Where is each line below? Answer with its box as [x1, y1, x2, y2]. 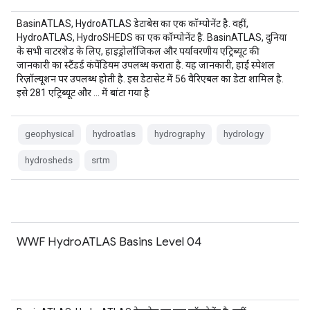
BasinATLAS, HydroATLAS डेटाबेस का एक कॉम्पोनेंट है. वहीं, [17, 18, 248, 29]
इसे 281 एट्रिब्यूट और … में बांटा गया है [17, 87, 149, 98]
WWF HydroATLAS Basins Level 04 [17, 234, 201, 249]
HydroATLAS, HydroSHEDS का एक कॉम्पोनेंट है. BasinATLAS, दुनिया [17, 32, 287, 43]
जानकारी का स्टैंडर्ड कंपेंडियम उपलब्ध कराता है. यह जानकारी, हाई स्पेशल [17, 60, 275, 71]
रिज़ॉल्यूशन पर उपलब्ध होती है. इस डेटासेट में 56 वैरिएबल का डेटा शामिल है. [17, 73, 284, 84]
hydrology [224, 129, 264, 139]
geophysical [25, 129, 74, 139]
